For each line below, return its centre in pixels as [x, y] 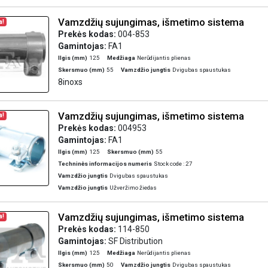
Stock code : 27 [173, 163]
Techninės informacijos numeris [105, 163]
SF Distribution [135, 241]
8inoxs [70, 82]
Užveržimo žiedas [133, 187]
